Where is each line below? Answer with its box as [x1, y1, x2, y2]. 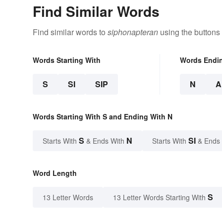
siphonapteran [108, 26, 158, 38]
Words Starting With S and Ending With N [33, 111, 172, 121]
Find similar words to [33, 26, 108, 38]
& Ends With [84, 135, 126, 146]
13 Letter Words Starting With [113, 192, 206, 202]
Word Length [33, 167, 77, 178]
